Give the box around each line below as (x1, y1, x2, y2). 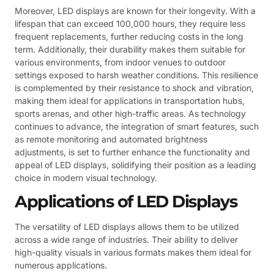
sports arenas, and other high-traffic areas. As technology (15, 108, 246, 119)
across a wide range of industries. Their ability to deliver (15, 234, 238, 245)
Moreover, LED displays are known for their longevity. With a (15, 5, 256, 16)
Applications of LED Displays (15, 191, 237, 212)
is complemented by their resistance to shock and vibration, (15, 82, 254, 93)
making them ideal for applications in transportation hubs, (15, 95, 245, 106)
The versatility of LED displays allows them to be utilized (15, 221, 239, 232)
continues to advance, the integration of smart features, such (15, 120, 259, 131)
